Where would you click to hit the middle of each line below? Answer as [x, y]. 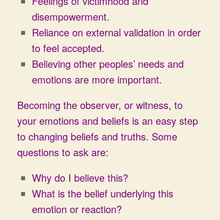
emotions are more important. [97, 79]
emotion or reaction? [77, 209]
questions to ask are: [63, 152]
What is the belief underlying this [103, 193]
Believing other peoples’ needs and [108, 64]
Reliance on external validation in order [116, 32]
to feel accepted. [68, 48]
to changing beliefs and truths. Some [97, 136]
